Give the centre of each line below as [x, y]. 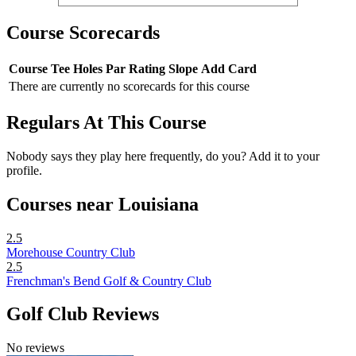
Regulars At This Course [106, 122]
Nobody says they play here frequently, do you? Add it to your [163, 156]
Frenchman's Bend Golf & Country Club [109, 281]
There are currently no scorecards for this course [129, 86]
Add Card [229, 68]
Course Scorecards [83, 33]
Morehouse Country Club [71, 252]
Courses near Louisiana [103, 204]
